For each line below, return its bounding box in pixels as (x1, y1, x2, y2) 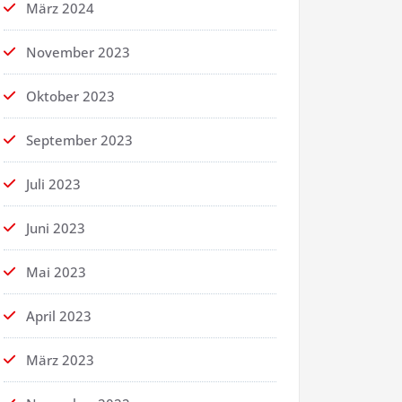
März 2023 (26, 351, 94, 370)
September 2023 (26, 131, 133, 150)
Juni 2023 (26, 219, 85, 238)
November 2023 (26, 43, 130, 62)
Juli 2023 (26, 175, 81, 194)
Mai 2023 (26, 263, 86, 282)
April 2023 (26, 307, 92, 326)
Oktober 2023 (26, 87, 115, 106)
